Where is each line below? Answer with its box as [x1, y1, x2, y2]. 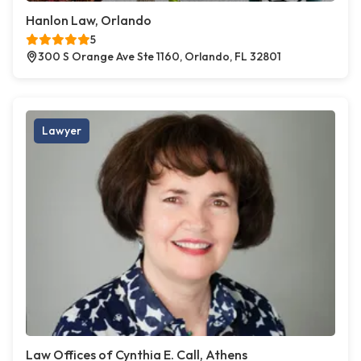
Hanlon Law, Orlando [26, 12, 151, 29]
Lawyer [42, 123, 81, 139]
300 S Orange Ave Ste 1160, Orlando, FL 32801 [38, 49, 281, 64]
